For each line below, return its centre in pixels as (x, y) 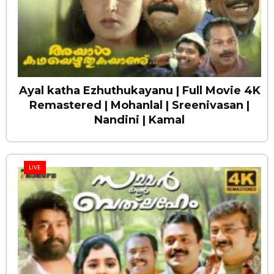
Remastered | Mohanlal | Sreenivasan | (139, 105)
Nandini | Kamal (139, 120)
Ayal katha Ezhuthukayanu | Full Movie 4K (139, 90)
